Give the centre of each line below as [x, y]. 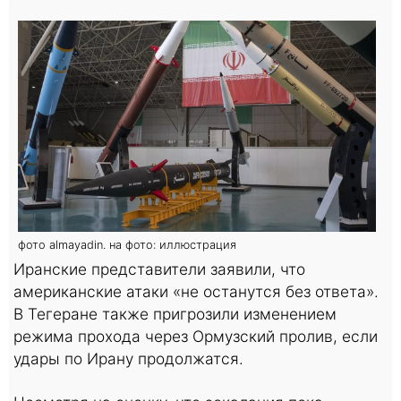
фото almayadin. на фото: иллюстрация [127, 244]
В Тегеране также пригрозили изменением [175, 313]
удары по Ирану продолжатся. [128, 358]
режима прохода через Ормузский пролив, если [196, 336]
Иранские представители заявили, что [159, 269]
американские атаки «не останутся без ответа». [196, 291]
